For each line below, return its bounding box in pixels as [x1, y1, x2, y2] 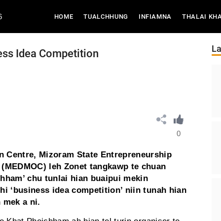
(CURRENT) [73, 12, 109, 20]
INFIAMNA [138, 13, 172, 20]
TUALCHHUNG [83, 13, 128, 20]
